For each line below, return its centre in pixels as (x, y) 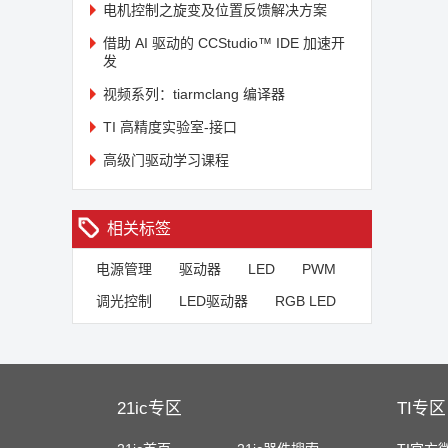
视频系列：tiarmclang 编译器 (194, 94)
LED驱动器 (213, 301)
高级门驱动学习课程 (166, 160)
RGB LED (305, 301)
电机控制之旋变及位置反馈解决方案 (215, 10)
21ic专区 (149, 408)
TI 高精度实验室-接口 (170, 127)
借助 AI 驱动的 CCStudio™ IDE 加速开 (224, 43)
